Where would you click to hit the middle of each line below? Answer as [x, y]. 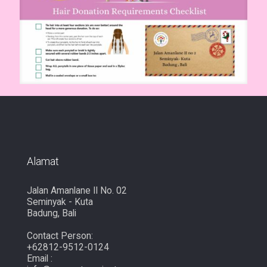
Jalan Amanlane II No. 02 [77, 190]
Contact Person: [60, 236]
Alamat [43, 161]
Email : [40, 258]
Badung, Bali [52, 213]
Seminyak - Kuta [60, 202]
